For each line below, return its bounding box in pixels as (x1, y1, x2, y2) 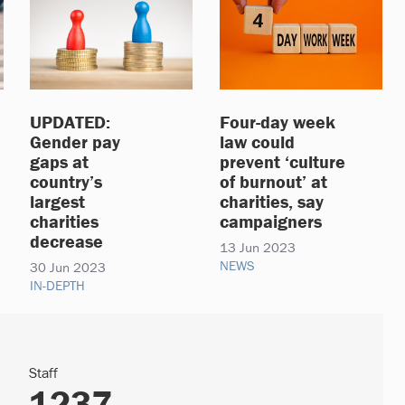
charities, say (220, 189, 324, 212)
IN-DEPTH (30, 276, 85, 294)
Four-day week (220, 109, 335, 133)
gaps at (30, 149, 89, 173)
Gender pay (30, 129, 120, 153)
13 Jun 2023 (220, 238, 296, 256)
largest (30, 189, 85, 212)
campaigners (220, 209, 322, 232)
